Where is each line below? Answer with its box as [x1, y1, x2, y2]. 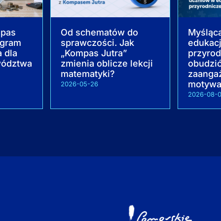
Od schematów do [61, 27, 139, 37]
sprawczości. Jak [61, 37, 135, 48]
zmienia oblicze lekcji [61, 58, 153, 69]
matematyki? [61, 68, 115, 79]
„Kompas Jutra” [61, 47, 127, 58]
